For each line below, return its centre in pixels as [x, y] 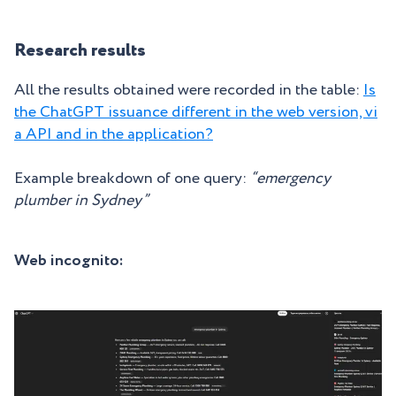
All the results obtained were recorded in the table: [189, 90]
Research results [80, 51]
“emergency [290, 179]
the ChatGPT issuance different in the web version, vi [196, 112]
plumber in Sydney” [81, 201]
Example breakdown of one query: [132, 179]
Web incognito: [69, 261]
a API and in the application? [114, 134]
